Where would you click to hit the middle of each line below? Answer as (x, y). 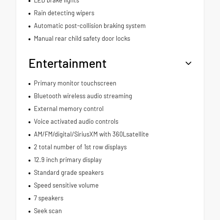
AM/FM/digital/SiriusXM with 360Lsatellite (91, 134)
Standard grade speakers (69, 172)
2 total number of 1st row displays (80, 147)
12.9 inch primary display (68, 159)
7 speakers (48, 198)
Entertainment (68, 63)
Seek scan (48, 210)
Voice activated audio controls (76, 121)
